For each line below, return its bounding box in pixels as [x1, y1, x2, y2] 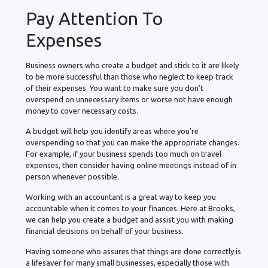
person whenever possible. [26, 172, 121, 181]
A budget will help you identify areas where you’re [26, 127, 199, 136]
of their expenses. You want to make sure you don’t [26, 84, 203, 93]
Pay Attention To [26, 8, 163, 29]
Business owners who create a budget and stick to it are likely [26, 61, 239, 70]
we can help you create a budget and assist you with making [26, 215, 233, 224]
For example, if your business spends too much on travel [26, 150, 221, 159]
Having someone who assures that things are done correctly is [26, 247, 241, 256]
